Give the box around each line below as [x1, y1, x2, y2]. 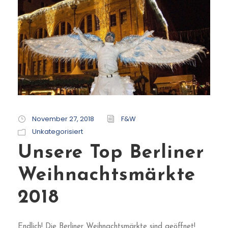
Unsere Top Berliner [18, 143, 204, 162]
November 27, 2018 [32, 113, 94, 124]
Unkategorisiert [32, 126, 83, 136]
